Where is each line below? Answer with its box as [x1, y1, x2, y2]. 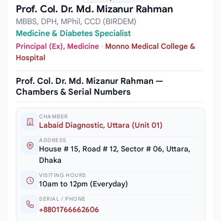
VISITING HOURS [39, 171, 86, 179]
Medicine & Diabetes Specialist [16, 29, 131, 39]
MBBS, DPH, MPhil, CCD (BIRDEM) [16, 17, 137, 27]
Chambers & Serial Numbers [16, 86, 131, 97]
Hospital [16, 53, 45, 62]
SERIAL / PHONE [39, 195, 86, 202]
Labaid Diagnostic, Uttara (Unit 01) [39, 120, 163, 130]
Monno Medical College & [105, 41, 195, 51]
